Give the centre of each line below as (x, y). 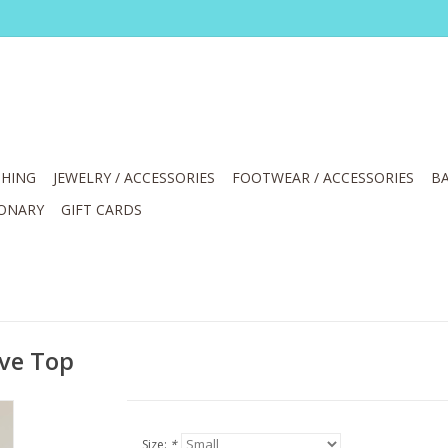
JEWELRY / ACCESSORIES (134, 177)
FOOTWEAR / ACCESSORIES (323, 177)
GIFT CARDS (101, 209)
